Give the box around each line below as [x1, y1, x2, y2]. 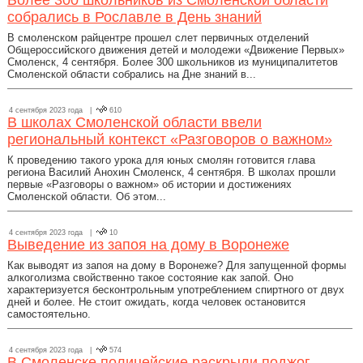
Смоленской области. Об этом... [7, 190, 166, 203]
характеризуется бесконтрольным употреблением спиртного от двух [7, 284, 344, 296]
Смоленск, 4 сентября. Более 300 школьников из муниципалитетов [7, 56, 338, 68]
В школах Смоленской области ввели [7, 114, 262, 130]
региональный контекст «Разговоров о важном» [7, 131, 332, 147]
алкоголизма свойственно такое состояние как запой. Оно [7, 271, 293, 284]
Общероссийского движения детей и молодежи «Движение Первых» [7, 44, 344, 56]
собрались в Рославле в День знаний [7, 9, 262, 25]
